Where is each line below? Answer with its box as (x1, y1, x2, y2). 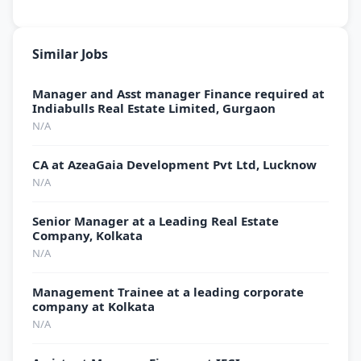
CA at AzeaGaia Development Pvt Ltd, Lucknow (32, 156, 317, 172)
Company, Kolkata (32, 227, 143, 243)
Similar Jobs (32, 45, 108, 63)
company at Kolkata (32, 298, 155, 314)
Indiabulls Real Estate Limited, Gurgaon (32, 100, 276, 116)
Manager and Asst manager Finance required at (32, 85, 325, 102)
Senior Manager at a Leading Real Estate (32, 213, 279, 229)
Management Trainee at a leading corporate (32, 284, 304, 300)
